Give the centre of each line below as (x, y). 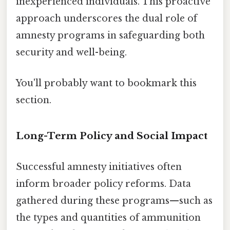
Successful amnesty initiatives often (99, 167)
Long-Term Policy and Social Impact (112, 136)
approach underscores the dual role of (107, 19)
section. (34, 100)
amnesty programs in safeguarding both (110, 36)
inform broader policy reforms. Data (103, 184)
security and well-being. (71, 53)
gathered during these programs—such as (114, 200)
